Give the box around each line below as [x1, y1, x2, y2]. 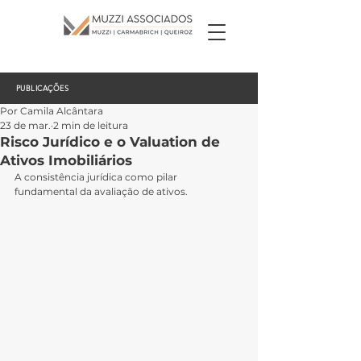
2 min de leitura [53, 119, 128, 131]
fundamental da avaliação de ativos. [15, 185, 188, 197]
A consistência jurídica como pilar [15, 171, 180, 183]
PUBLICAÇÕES [16, 83, 68, 93]
